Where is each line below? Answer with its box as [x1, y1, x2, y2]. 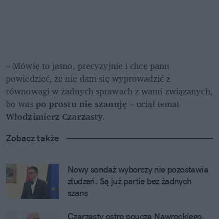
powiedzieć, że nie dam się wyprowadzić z [6, 70, 171, 86]
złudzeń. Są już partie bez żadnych [67, 175, 192, 187]
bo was [6, 96, 36, 111]
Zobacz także [6, 132, 59, 144]
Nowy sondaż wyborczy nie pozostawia [67, 163, 208, 175]
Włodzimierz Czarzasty [6, 109, 103, 124]
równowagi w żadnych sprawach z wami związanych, [6, 83, 213, 98]
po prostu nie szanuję [35, 96, 127, 111]
